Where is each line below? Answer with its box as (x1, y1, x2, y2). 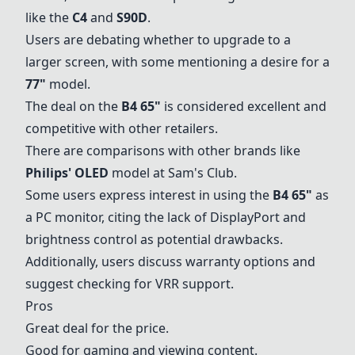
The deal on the (25, 97, 121, 115)
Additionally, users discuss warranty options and (25, 253, 315, 270)
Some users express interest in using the (25, 186, 273, 204)
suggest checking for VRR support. (25, 275, 234, 292)
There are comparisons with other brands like (25, 142, 300, 159)
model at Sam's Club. (109, 164, 237, 181)
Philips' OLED (25, 164, 109, 181)
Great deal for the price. (25, 319, 169, 337)
